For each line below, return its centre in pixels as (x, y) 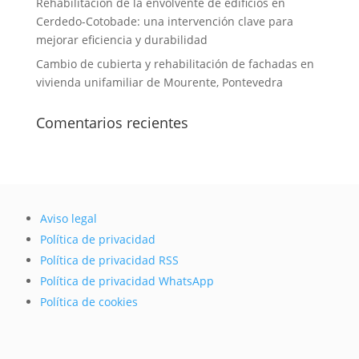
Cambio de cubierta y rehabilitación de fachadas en (175, 64)
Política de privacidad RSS (110, 260)
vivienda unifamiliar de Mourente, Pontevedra (159, 83)
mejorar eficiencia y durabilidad (121, 40)
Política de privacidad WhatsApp (127, 281)
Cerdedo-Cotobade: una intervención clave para (164, 22)
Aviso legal (69, 219)
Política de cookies (89, 302)
